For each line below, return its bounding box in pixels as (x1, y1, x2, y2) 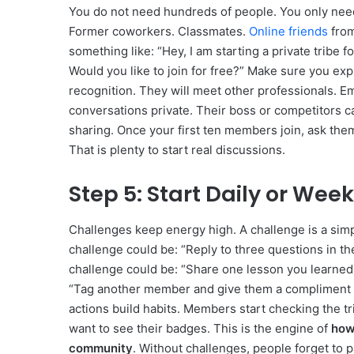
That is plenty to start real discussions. (69, 142, 285, 158)
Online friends (249, 24, 328, 40)
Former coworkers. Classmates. (69, 24, 249, 40)
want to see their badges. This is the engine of (69, 320, 331, 336)
